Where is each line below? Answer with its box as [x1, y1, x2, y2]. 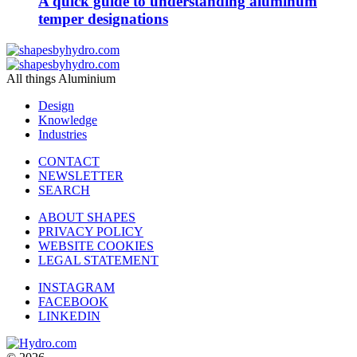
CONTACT [38, 154, 100, 168]
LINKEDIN [38, 308, 100, 323]
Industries [38, 127, 87, 141]
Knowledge [38, 112, 97, 127]
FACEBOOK [38, 294, 108, 308]
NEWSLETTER [38, 168, 124, 182]
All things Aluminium [6, 71, 116, 85]
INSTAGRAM [38, 280, 115, 294]
